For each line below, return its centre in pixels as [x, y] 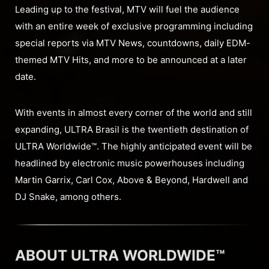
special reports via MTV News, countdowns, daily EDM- [133, 43]
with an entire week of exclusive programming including [134, 26]
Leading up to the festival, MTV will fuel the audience [127, 10]
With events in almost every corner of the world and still [134, 113]
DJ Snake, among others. [68, 197]
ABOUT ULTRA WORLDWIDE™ [120, 255]
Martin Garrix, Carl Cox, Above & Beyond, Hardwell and [131, 180]
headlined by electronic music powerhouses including [130, 163]
